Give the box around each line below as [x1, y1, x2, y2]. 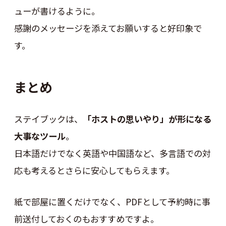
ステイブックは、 [14, 112, 83, 126]
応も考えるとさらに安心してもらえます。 [14, 164, 175, 177]
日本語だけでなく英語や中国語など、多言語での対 [14, 147, 211, 160]
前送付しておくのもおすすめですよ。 [14, 212, 159, 225]
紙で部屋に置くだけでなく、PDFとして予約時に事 [14, 195, 210, 208]
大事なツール [14, 130, 66, 143]
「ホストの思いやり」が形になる [82, 112, 211, 126]
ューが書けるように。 [14, 4, 100, 17]
